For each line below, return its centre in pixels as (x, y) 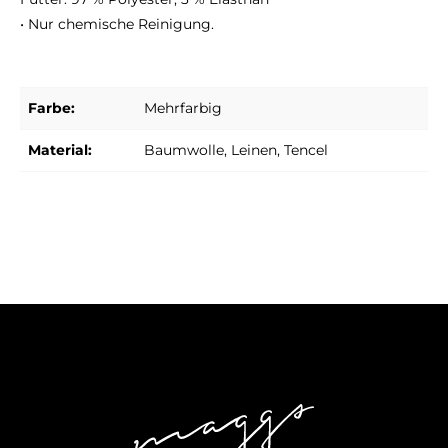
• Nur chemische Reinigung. (117, 24)
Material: (60, 150)
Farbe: (51, 108)
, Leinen (250, 150)
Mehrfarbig (183, 108)
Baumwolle (184, 150)
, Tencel (302, 150)
